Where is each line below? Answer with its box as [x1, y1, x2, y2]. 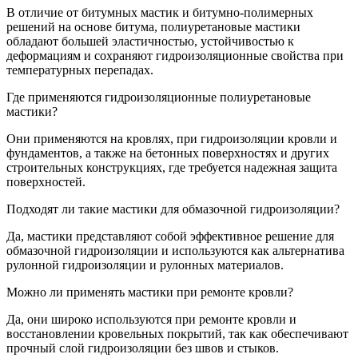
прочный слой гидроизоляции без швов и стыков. [6, 341, 279, 356]
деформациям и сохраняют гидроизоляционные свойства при [6, 49, 344, 63]
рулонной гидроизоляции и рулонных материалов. [6, 258, 284, 272]
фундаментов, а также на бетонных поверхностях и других [6, 146, 329, 161]
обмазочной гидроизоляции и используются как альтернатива [6, 244, 344, 258]
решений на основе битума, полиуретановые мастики [6, 20, 300, 34]
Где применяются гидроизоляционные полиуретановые [6, 90, 311, 105]
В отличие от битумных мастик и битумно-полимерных [6, 6, 313, 20]
